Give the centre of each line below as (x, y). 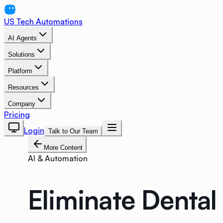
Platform (20, 71)
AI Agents (22, 38)
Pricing (17, 114)
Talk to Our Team (73, 131)
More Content (63, 148)
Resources (23, 87)
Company (22, 104)
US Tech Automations (43, 21)
